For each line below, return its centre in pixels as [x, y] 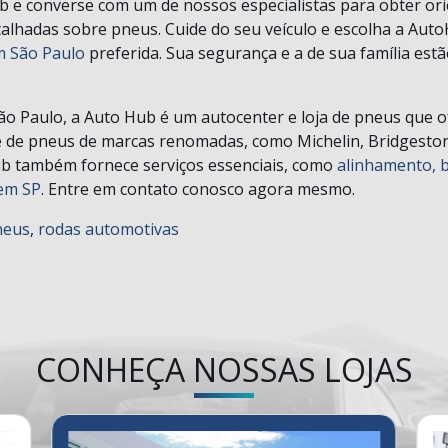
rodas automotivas [108, 229]
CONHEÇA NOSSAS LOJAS [224, 369]
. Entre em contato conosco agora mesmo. [200, 189]
